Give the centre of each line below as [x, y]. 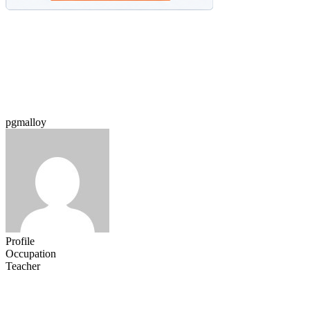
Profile [20, 241]
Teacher [23, 266]
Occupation [31, 254]
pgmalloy [26, 122]
